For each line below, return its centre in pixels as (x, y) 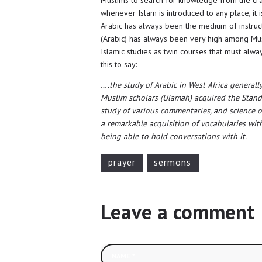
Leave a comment (177, 211)
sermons (173, 162)
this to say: (119, 64)
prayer (122, 162)
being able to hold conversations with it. (174, 136)
